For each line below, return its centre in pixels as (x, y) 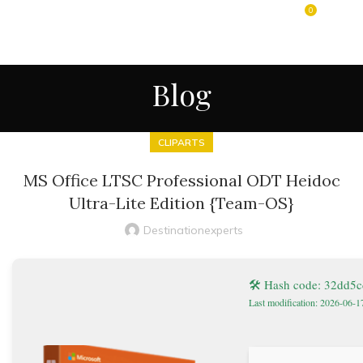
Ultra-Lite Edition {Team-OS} (181, 203)
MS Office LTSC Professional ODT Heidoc (181, 180)
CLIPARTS (181, 142)
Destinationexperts (193, 230)
